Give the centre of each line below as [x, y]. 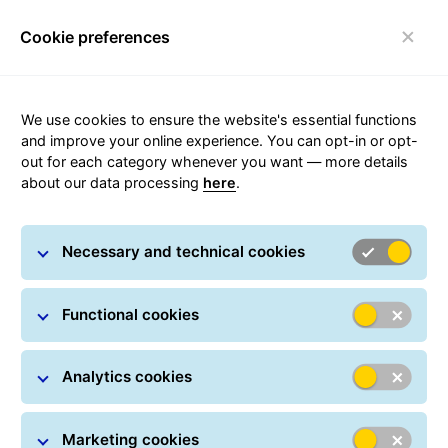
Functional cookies [130, 314]
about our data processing [111, 183]
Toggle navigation [133, 56]
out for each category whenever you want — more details [214, 162]
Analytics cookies [126, 377]
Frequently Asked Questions [224, 237]
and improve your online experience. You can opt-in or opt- [219, 141]
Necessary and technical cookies [183, 252]
